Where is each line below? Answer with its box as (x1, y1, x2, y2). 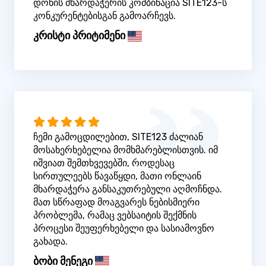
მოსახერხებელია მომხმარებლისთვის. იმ (33, 144, 218, 156)
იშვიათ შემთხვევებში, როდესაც (33, 157, 175, 169)
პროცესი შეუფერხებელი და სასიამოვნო (33, 222, 214, 234)
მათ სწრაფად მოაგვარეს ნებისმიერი (33, 196, 199, 208)
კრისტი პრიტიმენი (33, 29, 125, 43)
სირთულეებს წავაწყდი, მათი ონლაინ (33, 170, 201, 182)
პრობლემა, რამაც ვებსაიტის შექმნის (33, 209, 197, 221)
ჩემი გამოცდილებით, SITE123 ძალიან (33, 131, 203, 142)
